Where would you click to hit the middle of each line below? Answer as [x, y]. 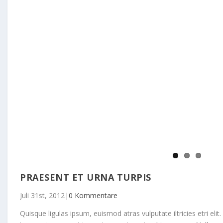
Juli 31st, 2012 [42, 196]
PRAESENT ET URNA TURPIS [86, 177]
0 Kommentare [93, 196]
